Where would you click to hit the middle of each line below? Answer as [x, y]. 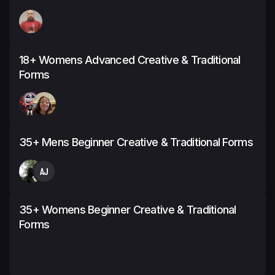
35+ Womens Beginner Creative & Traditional [128, 209]
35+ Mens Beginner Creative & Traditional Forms [136, 142]
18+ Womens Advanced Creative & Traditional [130, 60]
